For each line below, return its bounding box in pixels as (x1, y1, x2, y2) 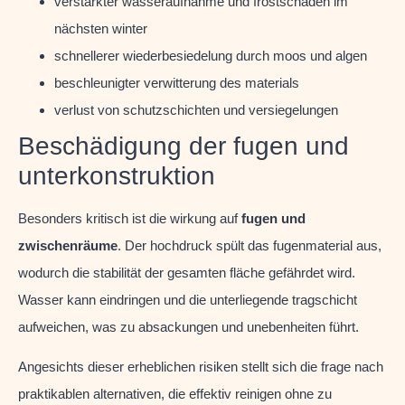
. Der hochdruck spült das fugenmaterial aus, (118, 237, 381, 253)
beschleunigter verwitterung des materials (54, 74, 299, 90)
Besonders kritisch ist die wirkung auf (18, 210, 241, 226)
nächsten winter (54, 20, 147, 36)
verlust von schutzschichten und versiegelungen (54, 101, 338, 118)
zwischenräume (18, 237, 118, 253)
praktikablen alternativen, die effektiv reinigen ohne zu (18, 386, 332, 402)
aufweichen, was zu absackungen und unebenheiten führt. (18, 318, 359, 334)
